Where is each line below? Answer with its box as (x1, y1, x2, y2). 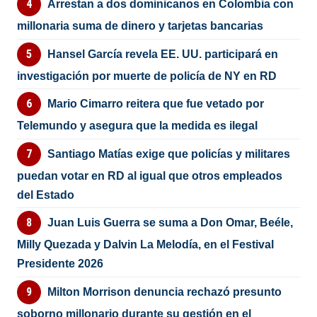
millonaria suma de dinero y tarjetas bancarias (17, 20, 264, 33)
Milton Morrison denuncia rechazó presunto (47, 285, 282, 298)
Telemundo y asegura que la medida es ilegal (17, 120, 258, 132)
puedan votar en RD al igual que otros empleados (17, 169, 283, 182)
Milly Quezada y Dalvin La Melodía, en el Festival (17, 238, 275, 251)
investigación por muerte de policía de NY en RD (17, 69, 277, 82)
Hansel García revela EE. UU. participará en (47, 47, 278, 60)
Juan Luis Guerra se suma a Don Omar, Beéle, (47, 217, 293, 229)
